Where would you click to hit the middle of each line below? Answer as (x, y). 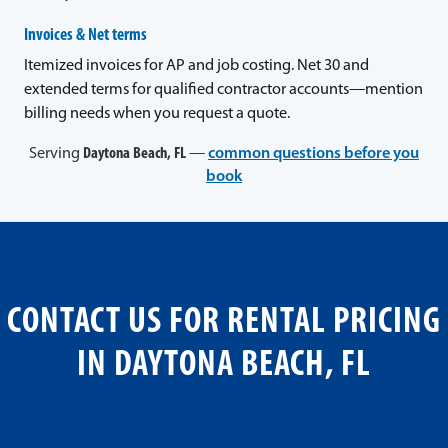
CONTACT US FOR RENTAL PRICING (224, 323)
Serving (56, 154)
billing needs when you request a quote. (157, 113)
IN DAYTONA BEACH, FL (224, 366)
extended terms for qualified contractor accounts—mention (223, 89)
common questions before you (313, 154)
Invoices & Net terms (85, 35)
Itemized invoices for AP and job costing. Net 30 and (196, 65)
